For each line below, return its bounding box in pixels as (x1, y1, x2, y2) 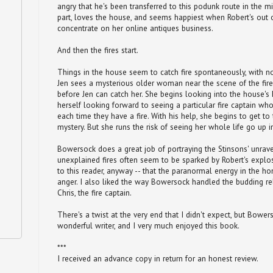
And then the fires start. (57, 45, 138, 56)
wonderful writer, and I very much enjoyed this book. (57, 221, 239, 232)
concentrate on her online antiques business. (57, 23, 213, 34)
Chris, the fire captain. (57, 188, 132, 199)
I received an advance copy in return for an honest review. (57, 253, 258, 264)
